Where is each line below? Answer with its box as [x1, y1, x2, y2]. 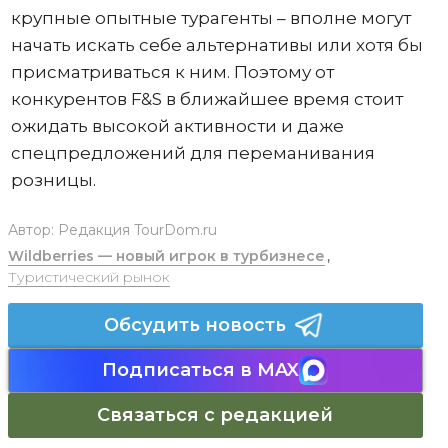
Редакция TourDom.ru [57, 220, 217, 239]
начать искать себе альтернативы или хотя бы [10, 34, 423, 55]
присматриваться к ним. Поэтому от [10, 61, 334, 82]
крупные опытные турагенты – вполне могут [10, 7, 411, 28]
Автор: [7, 220, 58, 239]
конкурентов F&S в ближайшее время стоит [10, 88, 403, 109]
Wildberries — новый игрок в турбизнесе [7, 246, 325, 265]
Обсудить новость [104, 313, 286, 336]
